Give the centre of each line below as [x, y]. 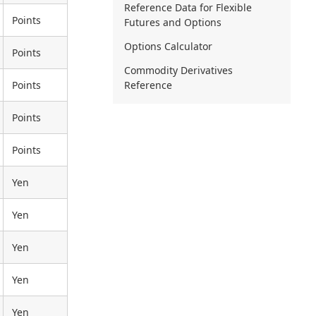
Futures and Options [173, 23]
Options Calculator [168, 47]
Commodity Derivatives [178, 71]
